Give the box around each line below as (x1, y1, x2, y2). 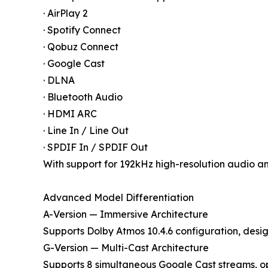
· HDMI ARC (43, 107, 97, 120)
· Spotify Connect (43, 23, 121, 36)
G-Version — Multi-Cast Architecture (43, 241, 209, 254)
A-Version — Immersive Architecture (43, 208, 208, 220)
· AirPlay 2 (43, 7, 88, 19)
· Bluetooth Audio (43, 90, 123, 103)
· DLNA (43, 74, 75, 86)
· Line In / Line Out (43, 124, 129, 136)
